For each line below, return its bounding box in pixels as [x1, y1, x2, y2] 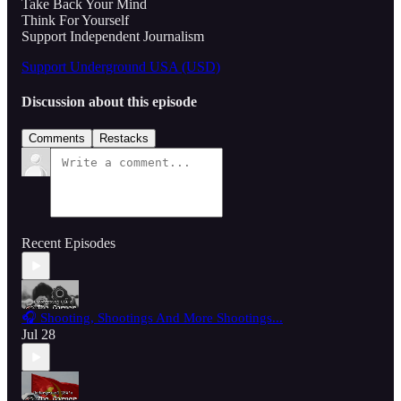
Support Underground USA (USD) [21, 58, 220, 74]
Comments [29, 132, 85, 146]
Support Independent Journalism [21, 28, 204, 44]
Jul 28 [21, 327, 55, 343]
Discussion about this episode [21, 94, 197, 110]
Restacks [99, 132, 149, 146]
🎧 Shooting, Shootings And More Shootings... [21, 311, 283, 326]
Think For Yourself [21, 12, 129, 28]
